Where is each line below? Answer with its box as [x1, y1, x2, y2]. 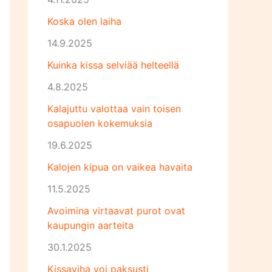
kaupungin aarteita [47, 219, 134, 231]
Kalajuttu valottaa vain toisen [47, 103, 181, 115]
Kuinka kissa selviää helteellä [47, 59, 179, 71]
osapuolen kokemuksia [47, 117, 152, 129]
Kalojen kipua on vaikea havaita [47, 161, 192, 173]
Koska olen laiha [47, 15, 121, 27]
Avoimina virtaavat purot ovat [47, 205, 185, 217]
